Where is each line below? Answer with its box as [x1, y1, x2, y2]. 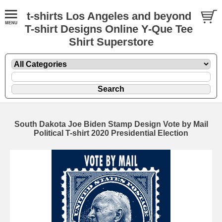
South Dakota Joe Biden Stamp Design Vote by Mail [14, 119, 208, 128]
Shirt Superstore [68, 36, 154, 48]
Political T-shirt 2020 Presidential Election [34, 128, 188, 137]
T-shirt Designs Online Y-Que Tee [25, 23, 193, 35]
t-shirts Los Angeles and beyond [26, 10, 191, 22]
